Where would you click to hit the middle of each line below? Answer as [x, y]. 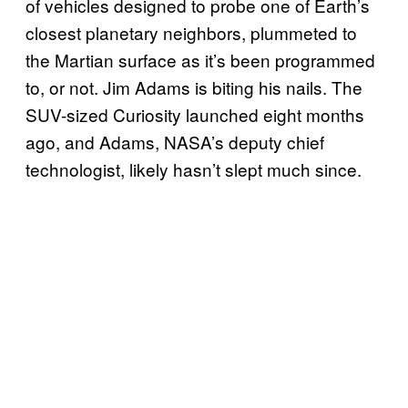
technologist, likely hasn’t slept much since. [194, 168]
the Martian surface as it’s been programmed [200, 59]
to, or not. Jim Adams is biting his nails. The [194, 87]
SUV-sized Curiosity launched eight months [195, 114]
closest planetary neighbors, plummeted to [191, 32]
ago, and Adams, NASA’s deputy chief [175, 141]
